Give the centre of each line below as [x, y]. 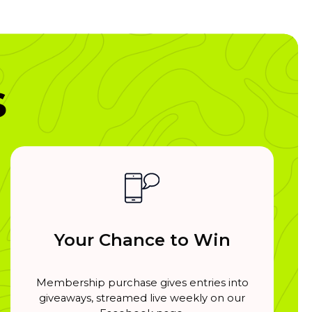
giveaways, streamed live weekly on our [142, 298]
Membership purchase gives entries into [142, 282]
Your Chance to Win [142, 240]
